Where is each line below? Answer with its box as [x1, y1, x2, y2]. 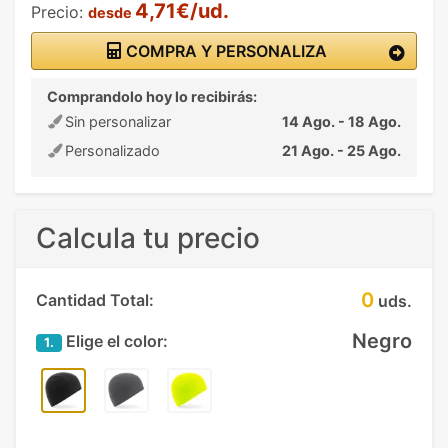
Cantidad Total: [36, 290, 154, 310]
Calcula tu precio [36, 221, 260, 255]
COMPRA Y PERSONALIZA [121, 41, 327, 61]
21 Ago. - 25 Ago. [282, 142, 401, 159]
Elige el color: [62, 331, 168, 351]
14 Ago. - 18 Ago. [282, 113, 401, 130]
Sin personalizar [61, 113, 171, 130]
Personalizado [61, 142, 160, 159]
